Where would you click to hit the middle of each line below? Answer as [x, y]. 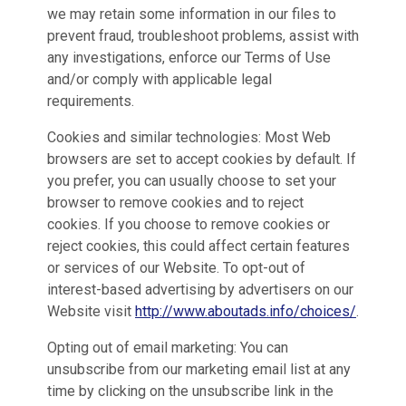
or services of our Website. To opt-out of [176, 268]
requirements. [91, 101]
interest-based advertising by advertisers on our [200, 290]
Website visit [91, 311]
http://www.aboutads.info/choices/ [246, 311]
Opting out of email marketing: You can [168, 348]
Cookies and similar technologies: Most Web [189, 137]
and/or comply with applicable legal [159, 79]
